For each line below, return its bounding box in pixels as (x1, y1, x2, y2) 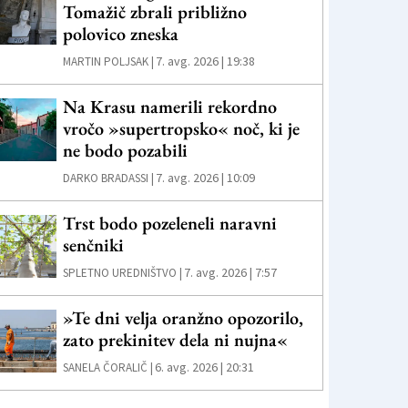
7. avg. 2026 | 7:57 (184, 264, 278, 280)
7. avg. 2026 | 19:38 (156, 53, 256, 69)
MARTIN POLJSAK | (63, 54, 155, 69)
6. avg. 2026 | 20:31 (155, 359, 255, 375)
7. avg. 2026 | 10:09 (156, 169, 256, 186)
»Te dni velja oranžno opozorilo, (63, 306, 304, 330)
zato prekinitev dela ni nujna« (63, 328, 289, 352)
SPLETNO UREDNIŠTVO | (63, 265, 183, 280)
